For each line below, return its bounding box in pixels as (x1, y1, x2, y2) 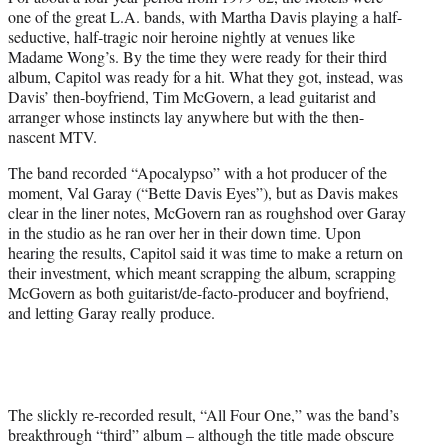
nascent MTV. (8, 125, 97, 147)
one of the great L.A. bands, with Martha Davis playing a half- (8, 5, 402, 27)
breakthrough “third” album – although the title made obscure (8, 423, 394, 445)
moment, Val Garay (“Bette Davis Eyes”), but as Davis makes (8, 181, 398, 203)
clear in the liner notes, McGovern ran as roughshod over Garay (8, 201, 406, 223)
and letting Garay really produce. (8, 301, 215, 323)
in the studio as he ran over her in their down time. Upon (8, 221, 361, 243)
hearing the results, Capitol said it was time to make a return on (8, 241, 403, 263)
